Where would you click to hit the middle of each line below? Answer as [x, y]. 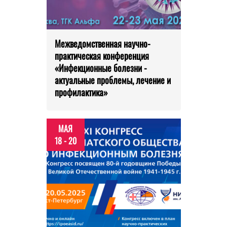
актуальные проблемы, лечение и [112, 80]
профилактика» [81, 92]
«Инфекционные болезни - [101, 68]
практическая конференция [102, 56]
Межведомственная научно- [102, 44]
